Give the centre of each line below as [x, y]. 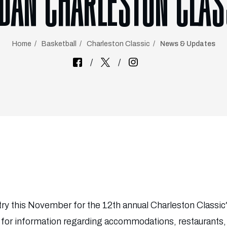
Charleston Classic [118, 44]
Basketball [59, 44]
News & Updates [187, 44]
